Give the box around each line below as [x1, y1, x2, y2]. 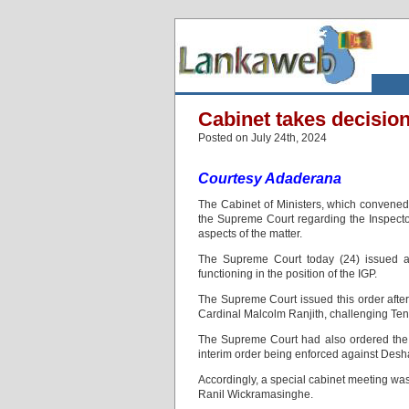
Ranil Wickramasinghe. [198, 388, 313, 401]
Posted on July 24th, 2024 [198, 131, 327, 144]
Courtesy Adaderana [198, 171, 341, 186]
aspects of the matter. [198, 227, 302, 240]
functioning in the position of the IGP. [198, 267, 377, 280]
